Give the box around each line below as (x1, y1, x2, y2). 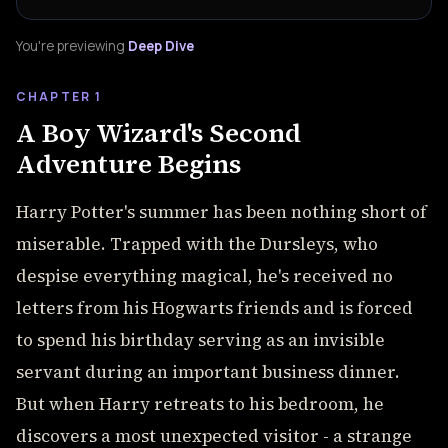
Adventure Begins (16, 146, 241, 182)
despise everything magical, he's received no (16, 264, 393, 288)
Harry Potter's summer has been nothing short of (16, 200, 427, 224)
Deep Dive (128, 37, 194, 55)
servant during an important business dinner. (16, 360, 400, 384)
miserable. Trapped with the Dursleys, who (16, 232, 378, 256)
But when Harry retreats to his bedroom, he (16, 392, 384, 416)
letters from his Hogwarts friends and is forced (16, 296, 413, 320)
